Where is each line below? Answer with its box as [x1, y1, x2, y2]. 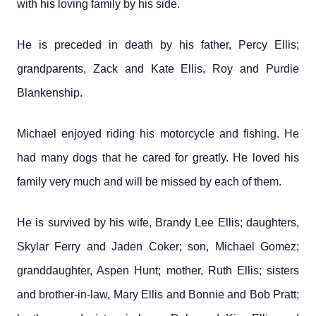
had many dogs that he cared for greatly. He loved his [17, 152, 299, 164]
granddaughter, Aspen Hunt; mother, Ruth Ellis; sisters [17, 265, 299, 276]
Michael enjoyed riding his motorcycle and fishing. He [17, 128, 299, 140]
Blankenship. [17, 87, 83, 99]
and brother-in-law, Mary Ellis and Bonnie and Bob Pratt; [17, 288, 299, 300]
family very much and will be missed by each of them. [17, 176, 281, 188]
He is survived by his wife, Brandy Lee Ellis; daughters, [17, 217, 299, 229]
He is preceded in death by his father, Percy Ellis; [17, 39, 299, 51]
